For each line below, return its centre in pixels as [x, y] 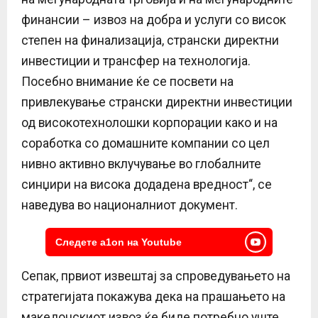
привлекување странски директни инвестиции [157, 102]
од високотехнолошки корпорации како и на [149, 122]
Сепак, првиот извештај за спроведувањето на [156, 276]
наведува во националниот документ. [130, 205]
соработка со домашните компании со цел [146, 143]
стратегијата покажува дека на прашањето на [153, 296]
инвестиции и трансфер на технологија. [136, 61]
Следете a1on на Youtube [119, 242]
